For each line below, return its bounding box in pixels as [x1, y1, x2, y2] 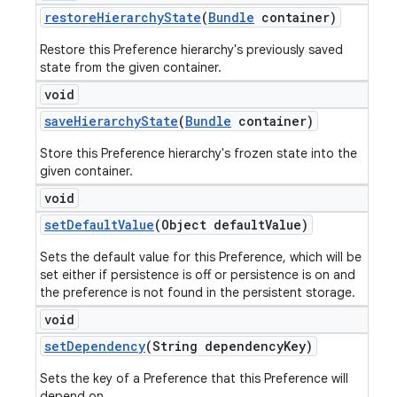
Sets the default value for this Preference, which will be [40, 249, 362, 265]
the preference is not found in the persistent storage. [40, 284, 355, 300]
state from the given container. [40, 59, 222, 75]
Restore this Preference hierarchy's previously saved [40, 42, 343, 58]
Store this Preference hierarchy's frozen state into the [40, 145, 357, 161]
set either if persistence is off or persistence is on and [40, 267, 355, 283]
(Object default [154, 216, 265, 233]
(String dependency [145, 338, 284, 354]
